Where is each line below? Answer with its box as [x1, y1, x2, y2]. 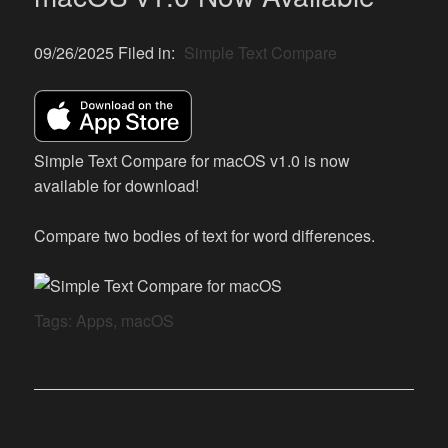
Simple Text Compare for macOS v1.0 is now [34, 149, 351, 173]
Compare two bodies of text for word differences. [34, 224, 376, 248]
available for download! [34, 174, 200, 198]
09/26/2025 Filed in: [34, 40, 180, 64]
